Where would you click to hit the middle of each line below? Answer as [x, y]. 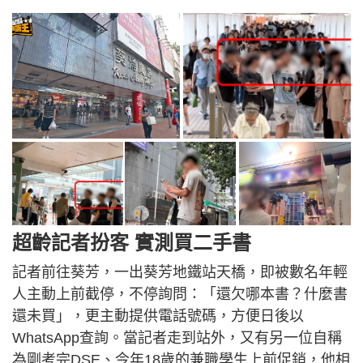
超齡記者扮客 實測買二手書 [132, 242]
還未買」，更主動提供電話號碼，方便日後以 [158, 316]
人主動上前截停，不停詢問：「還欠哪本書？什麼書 [180, 294]
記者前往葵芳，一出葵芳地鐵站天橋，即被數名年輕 [180, 272]
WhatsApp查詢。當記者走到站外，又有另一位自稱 [177, 337]
